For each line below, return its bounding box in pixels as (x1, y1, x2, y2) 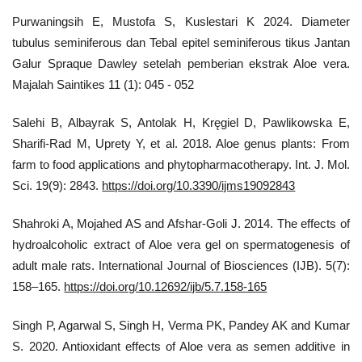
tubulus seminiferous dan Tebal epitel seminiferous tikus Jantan (12, 35, 350, 49)
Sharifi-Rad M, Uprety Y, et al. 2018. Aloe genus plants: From (12, 137, 350, 150)
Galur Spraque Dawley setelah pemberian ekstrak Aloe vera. (12, 56, 350, 70)
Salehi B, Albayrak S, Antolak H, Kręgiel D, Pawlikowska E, (12, 116, 350, 129)
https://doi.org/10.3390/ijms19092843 (102, 179, 296, 192)
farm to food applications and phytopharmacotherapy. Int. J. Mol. (12, 158, 350, 171)
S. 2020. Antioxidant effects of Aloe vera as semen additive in (12, 339, 350, 353)
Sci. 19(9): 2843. (12, 179, 103, 192)
